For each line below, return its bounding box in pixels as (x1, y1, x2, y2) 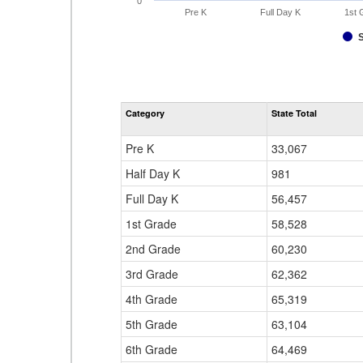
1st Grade (126, 216, 177, 232)
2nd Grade (126, 241, 181, 257)
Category (126, 107, 164, 119)
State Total (271, 107, 317, 119)
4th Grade (126, 291, 177, 307)
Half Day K (126, 165, 180, 181)
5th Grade (126, 316, 177, 332)
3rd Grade (126, 266, 178, 282)
